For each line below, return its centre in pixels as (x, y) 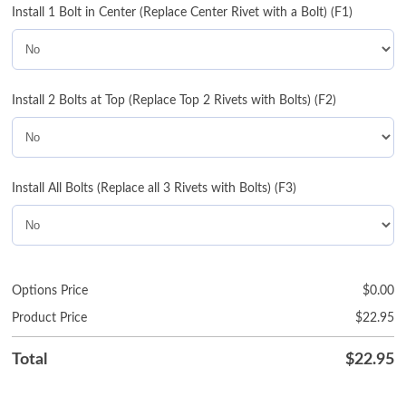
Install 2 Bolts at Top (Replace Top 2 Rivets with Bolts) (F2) (174, 101)
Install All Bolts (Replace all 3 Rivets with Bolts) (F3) (155, 189)
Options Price (50, 291)
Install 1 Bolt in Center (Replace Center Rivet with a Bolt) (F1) (183, 13)
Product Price (50, 319)
